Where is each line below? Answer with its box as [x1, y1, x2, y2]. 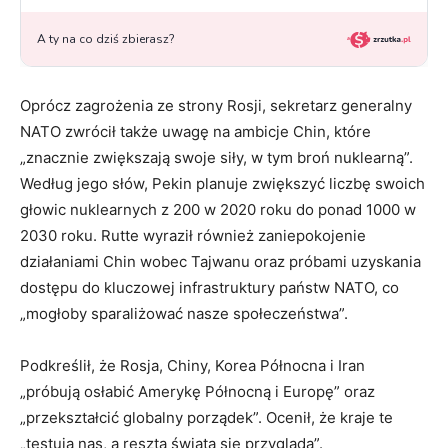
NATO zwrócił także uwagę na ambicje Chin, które [20, 122, 371, 142]
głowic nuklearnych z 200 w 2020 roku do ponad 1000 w [20, 200, 416, 220]
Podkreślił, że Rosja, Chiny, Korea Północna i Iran [20, 356, 365, 376]
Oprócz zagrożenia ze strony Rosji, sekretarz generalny [20, 96, 412, 116]
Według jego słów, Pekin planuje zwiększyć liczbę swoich [20, 174, 425, 194]
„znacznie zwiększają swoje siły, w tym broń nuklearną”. [20, 148, 413, 168]
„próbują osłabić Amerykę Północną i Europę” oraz [20, 382, 375, 402]
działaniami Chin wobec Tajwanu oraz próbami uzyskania [20, 252, 421, 272]
